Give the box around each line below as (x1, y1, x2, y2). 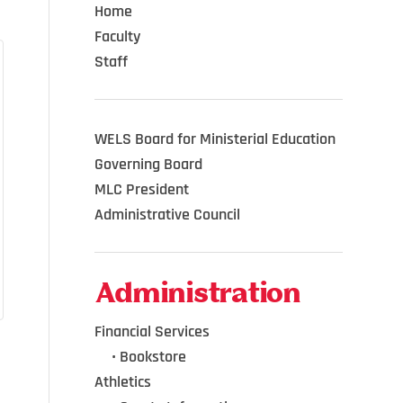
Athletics (94, 371, 152, 392)
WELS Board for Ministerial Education (94, 129, 336, 150)
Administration (94, 282, 300, 309)
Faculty (94, 26, 141, 48)
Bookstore (120, 345, 187, 367)
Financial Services (94, 320, 210, 342)
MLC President (94, 179, 190, 201)
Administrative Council (94, 204, 241, 226)
